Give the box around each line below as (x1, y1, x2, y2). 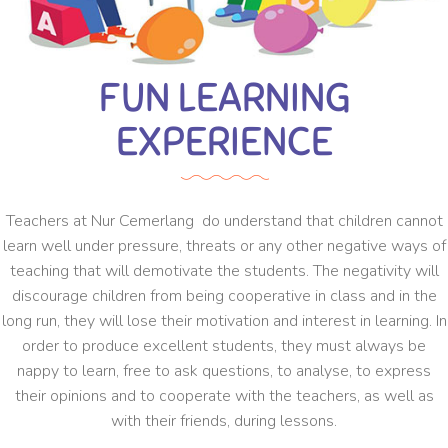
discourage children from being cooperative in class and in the (11, 285, 437, 308)
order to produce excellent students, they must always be (22, 335, 426, 358)
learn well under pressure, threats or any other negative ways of (2, 235, 446, 258)
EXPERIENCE (115, 117, 333, 168)
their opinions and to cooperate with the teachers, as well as (14, 385, 434, 408)
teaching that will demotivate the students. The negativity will (9, 260, 439, 283)
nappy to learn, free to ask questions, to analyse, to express (17, 360, 431, 383)
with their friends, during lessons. (111, 410, 337, 433)
